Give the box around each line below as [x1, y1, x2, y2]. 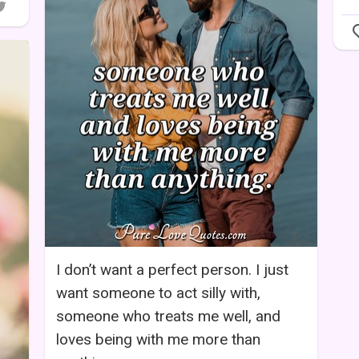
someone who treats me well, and [56, 306, 280, 325]
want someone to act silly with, [56, 283, 260, 302]
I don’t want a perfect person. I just [56, 260, 288, 279]
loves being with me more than [56, 329, 260, 349]
